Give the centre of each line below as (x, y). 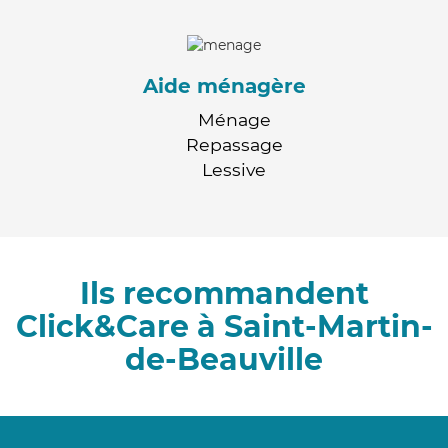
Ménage (234, 119)
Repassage (234, 144)
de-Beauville (224, 359)
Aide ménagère (224, 85)
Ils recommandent (224, 293)
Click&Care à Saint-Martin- (224, 326)
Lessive (234, 169)
